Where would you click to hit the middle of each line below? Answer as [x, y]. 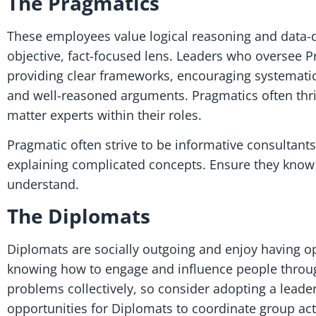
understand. [43, 184]
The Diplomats [79, 215]
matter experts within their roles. [104, 115]
